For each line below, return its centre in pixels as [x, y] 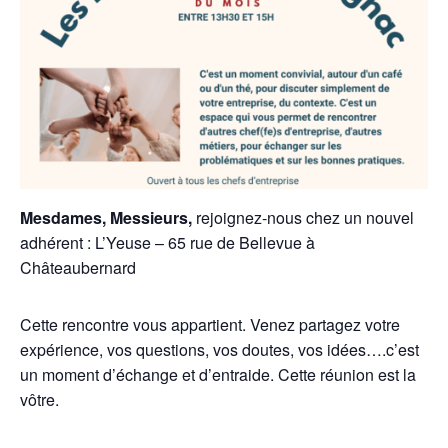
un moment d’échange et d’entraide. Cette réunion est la [218, 374]
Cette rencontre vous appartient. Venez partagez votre [210, 324]
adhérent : [57, 242]
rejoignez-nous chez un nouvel [305, 217]
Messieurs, [153, 217]
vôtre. [39, 399]
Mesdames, [63, 217]
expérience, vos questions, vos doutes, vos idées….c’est [219, 349]
